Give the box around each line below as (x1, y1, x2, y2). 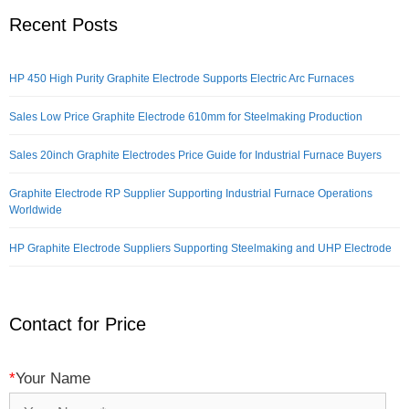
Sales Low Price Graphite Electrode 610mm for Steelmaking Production (9, 110, 362, 123)
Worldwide (9, 204, 62, 216)
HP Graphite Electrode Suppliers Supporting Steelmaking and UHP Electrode (9, 242, 392, 255)
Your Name (16, 370, 90, 387)
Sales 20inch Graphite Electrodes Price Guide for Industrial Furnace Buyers (9, 149, 382, 162)
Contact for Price (9, 314, 146, 334)
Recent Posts (9, 15, 118, 35)
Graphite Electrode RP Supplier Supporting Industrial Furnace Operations (9, 187, 372, 200)
